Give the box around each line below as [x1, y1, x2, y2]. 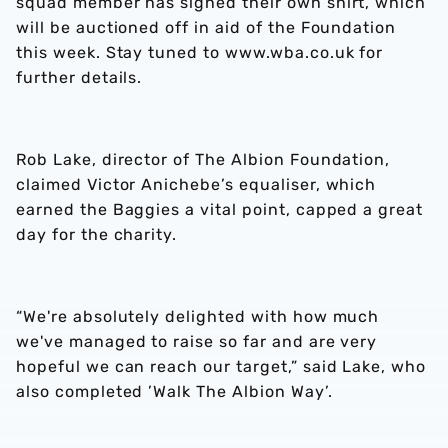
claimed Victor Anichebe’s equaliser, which [16, 175, 377, 194]
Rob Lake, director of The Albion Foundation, [16, 150, 391, 169]
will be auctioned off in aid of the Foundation [16, 18, 397, 37]
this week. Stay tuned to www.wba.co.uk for [16, 43, 384, 62]
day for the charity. [16, 225, 178, 244]
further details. [16, 68, 143, 87]
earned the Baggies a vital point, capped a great [16, 200, 424, 219]
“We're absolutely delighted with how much [16, 307, 380, 326]
